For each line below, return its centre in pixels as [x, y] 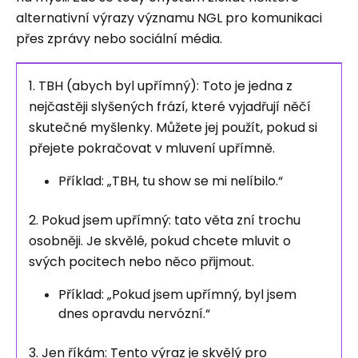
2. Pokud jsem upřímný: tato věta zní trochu [165, 220]
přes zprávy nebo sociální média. [121, 39]
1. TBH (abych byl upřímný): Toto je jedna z [161, 86]
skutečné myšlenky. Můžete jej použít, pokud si [173, 127]
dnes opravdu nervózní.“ [134, 314]
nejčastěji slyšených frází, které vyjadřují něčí [170, 107]
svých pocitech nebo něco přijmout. [141, 262]
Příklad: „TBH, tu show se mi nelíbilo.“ [171, 181]
